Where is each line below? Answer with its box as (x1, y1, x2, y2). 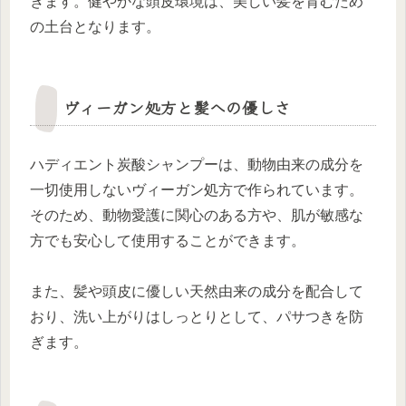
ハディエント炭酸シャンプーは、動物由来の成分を (30, 156, 363, 172)
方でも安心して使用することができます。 (30, 232, 305, 248)
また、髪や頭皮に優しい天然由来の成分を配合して (30, 284, 363, 300)
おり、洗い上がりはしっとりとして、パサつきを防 (30, 309, 363, 325)
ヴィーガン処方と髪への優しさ (63, 94, 291, 119)
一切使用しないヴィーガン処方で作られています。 (30, 181, 363, 198)
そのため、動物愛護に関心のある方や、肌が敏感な (30, 207, 363, 223)
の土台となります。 (30, 18, 160, 34)
